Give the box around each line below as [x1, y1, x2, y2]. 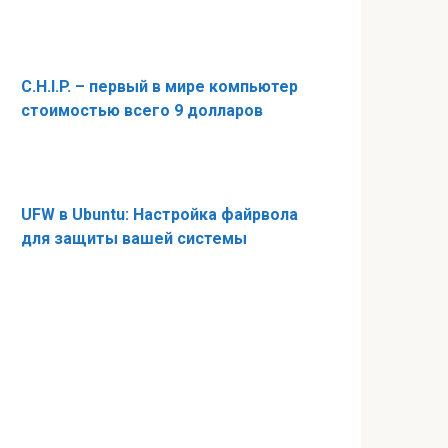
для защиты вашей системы [21, 229, 247, 248]
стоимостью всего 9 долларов [21, 101, 263, 120]
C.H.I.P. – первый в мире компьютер [21, 77, 298, 96]
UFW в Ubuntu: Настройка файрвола [21, 205, 298, 224]
